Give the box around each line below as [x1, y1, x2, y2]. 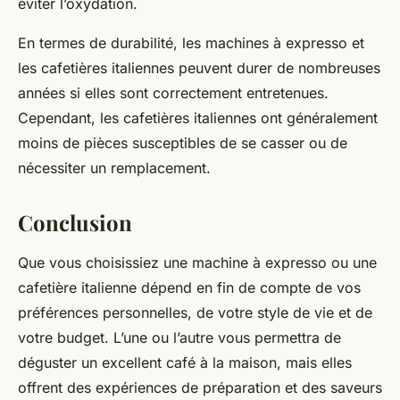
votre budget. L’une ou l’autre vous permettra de [18, 329, 341, 347]
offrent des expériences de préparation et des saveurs [18, 379, 382, 397]
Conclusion [18, 208, 132, 237]
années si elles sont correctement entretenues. [18, 84, 329, 103]
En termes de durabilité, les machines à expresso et [18, 34, 364, 53]
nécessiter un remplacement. [18, 159, 211, 178]
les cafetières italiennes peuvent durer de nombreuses [18, 59, 380, 78]
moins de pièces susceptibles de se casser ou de [18, 134, 347, 153]
